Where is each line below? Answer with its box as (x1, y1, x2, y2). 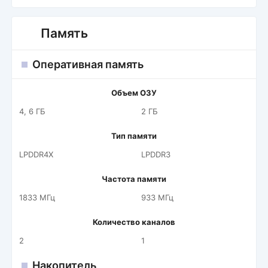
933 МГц (141, 193, 173, 202)
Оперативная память (32, 58, 144, 71)
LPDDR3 (141, 150, 170, 159)
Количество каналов (93, 217, 175, 227)
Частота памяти (102, 174, 166, 184)
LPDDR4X (19, 150, 53, 159)
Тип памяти (111, 131, 157, 141)
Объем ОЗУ (111, 88, 157, 98)
